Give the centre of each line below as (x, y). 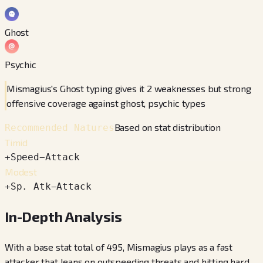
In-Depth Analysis (64, 216)
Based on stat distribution (168, 127)
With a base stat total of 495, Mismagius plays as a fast (119, 247)
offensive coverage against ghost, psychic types (106, 103)
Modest (21, 171)
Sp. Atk (31, 186)
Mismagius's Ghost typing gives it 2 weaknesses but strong (129, 88)
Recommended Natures (60, 127)
